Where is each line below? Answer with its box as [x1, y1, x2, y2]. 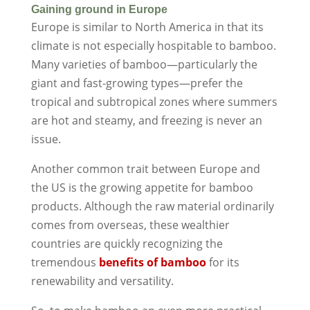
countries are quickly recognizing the [30, 235, 223, 251]
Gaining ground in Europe [30, 3, 167, 15]
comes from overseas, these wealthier [30, 217, 230, 232]
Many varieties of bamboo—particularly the [30, 56, 257, 72]
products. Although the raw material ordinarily [30, 198, 274, 214]
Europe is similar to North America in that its [30, 19, 264, 35]
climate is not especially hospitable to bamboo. [30, 37, 276, 53]
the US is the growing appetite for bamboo [30, 179, 253, 195]
